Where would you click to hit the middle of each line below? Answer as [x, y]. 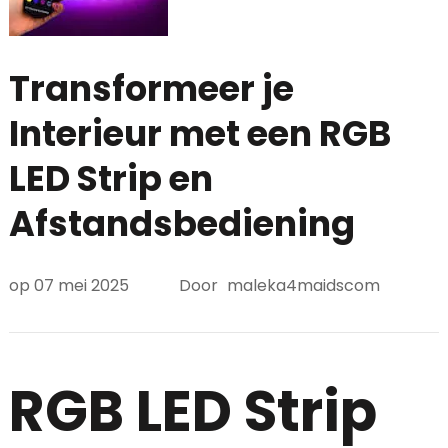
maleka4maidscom [303, 285]
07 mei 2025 [81, 285]
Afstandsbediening [181, 224]
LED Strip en [110, 179]
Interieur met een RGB [199, 134]
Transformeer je [151, 89]
